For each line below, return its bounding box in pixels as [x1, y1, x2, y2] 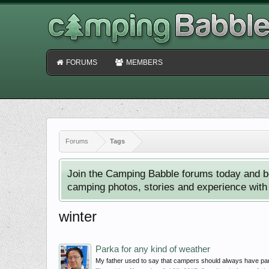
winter [59, 208, 97, 225]
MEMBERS [126, 58, 163, 67]
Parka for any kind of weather [95, 244, 210, 254]
